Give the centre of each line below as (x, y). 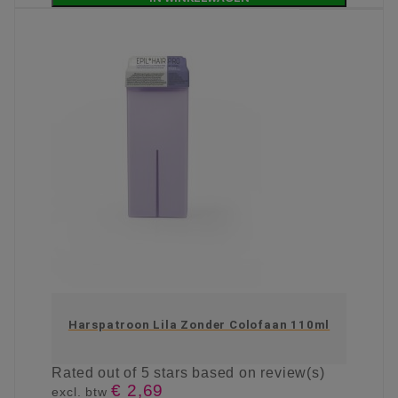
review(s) (293, 373)
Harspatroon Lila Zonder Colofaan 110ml (199, 325)
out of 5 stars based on (179, 373)
